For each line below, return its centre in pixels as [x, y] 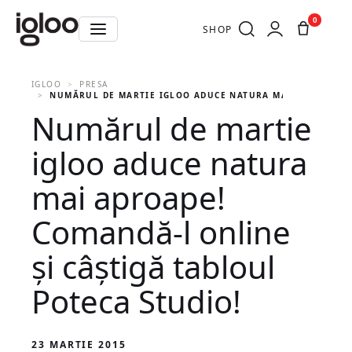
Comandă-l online [161, 232]
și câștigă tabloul [153, 267]
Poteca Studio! [136, 301]
